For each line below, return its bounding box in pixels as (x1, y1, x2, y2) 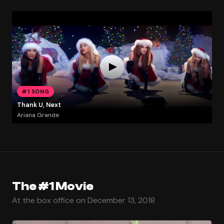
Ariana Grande (16, 110, 59, 119)
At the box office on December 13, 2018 (12, 194, 155, 205)
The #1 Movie (12, 179, 93, 193)
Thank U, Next (16, 100, 61, 109)
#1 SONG (21, 87, 49, 95)
